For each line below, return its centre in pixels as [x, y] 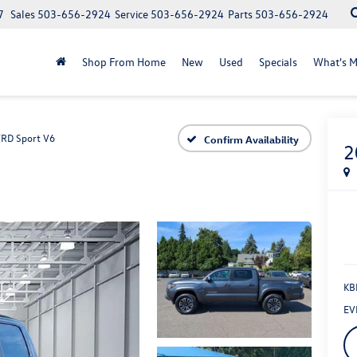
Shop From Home [124, 62]
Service [131, 14]
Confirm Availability [251, 139]
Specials [278, 62]
